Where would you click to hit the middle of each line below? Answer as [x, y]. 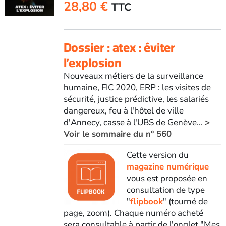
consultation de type [165, 190]
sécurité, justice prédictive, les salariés [136, 99]
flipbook [146, 201]
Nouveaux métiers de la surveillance [133, 76]
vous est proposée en [167, 178]
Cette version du [157, 155]
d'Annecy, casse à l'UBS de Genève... [134, 122]
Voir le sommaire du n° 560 [117, 134]
